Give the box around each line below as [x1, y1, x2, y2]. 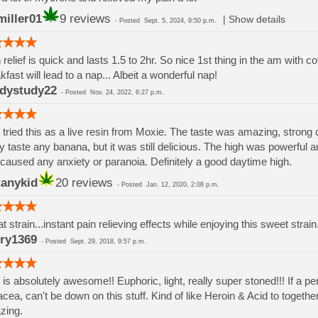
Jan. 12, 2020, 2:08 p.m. [146, 181, 219, 188]
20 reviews [55, 176, 113, 190]
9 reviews [59, 12, 111, 26]
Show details [228, 14, 285, 25]
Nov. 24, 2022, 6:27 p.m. [89, 89, 164, 96]
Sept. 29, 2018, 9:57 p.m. [70, 238, 146, 245]
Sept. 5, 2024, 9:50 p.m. [143, 17, 216, 24]
